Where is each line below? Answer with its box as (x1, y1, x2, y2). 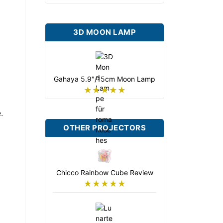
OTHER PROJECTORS (63, 123, 146, 133)
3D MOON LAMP (73, 27, 136, 37)
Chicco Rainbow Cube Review (56, 168, 153, 177)
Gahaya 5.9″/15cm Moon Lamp (54, 75, 155, 84)
